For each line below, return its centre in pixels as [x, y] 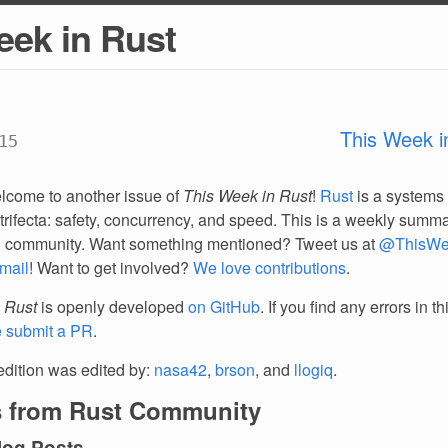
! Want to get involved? [111, 267]
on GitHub [224, 306]
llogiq [313, 369]
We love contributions [269, 267]
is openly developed [112, 306]
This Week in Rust [247, 195]
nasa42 [180, 369]
